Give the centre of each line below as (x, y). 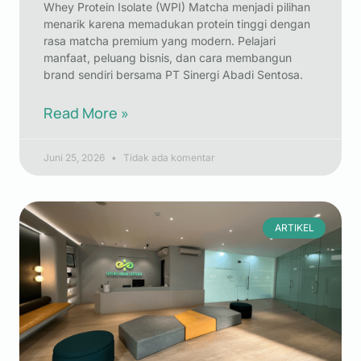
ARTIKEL (294, 228)
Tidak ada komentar (168, 158)
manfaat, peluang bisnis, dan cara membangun (168, 58)
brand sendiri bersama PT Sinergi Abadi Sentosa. (173, 75)
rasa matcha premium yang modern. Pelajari (160, 41)
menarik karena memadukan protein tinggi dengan (177, 24)
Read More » (86, 113)
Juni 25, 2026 (75, 158)
